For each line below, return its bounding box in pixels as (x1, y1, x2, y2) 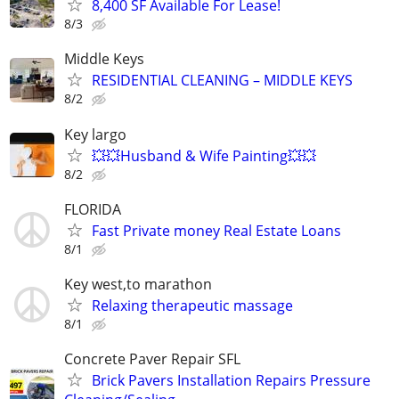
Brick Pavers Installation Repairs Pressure (92, 370, 370, 391)
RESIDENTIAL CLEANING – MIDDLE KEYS (92, 70, 353, 91)
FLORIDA (64, 199, 121, 219)
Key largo (64, 124, 126, 144)
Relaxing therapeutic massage (92, 295, 293, 315)
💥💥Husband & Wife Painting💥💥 (92, 145, 316, 166)
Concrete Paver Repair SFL (64, 349, 240, 370)
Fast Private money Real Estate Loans (92, 220, 341, 240)
